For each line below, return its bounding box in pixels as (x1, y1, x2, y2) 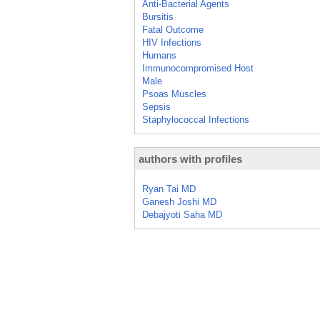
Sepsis (142, 101, 171, 112)
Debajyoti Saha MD (142, 209, 222, 220)
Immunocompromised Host (142, 63, 254, 74)
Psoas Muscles (142, 89, 206, 99)
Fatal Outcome (142, 24, 204, 35)
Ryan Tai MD (142, 184, 196, 194)
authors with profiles (139, 153, 242, 165)
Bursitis (142, 11, 174, 22)
